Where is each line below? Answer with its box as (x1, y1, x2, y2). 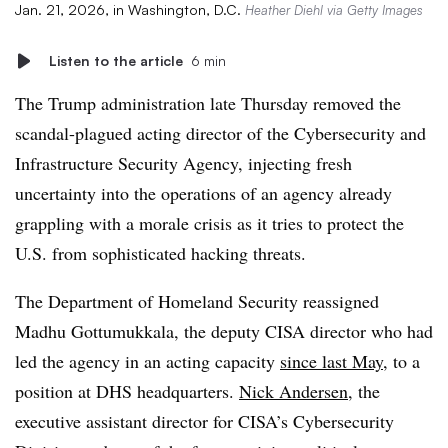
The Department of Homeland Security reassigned (15, 289, 379, 313)
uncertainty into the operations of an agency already (15, 181, 392, 205)
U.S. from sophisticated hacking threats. (15, 241, 306, 265)
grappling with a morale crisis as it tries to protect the (15, 211, 404, 235)
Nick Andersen (239, 379, 348, 403)
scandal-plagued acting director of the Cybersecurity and (15, 121, 426, 145)
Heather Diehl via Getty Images (245, 2, 423, 18)
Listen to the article (49, 52, 183, 69)
